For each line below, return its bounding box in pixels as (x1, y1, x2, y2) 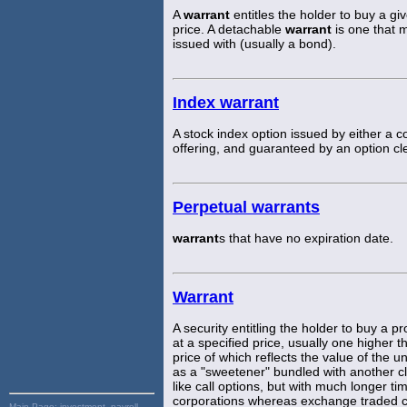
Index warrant (173, 93, 279, 112)
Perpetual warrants (173, 197, 320, 216)
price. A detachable (173, 21, 285, 36)
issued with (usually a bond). (173, 35, 336, 51)
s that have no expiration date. (219, 230, 393, 245)
